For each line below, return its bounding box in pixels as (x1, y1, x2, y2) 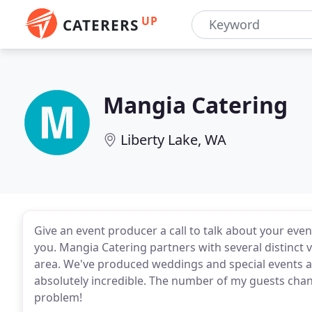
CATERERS (63, 15, 139, 35)
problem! (34, 290, 82, 305)
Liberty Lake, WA (120, 130, 226, 149)
